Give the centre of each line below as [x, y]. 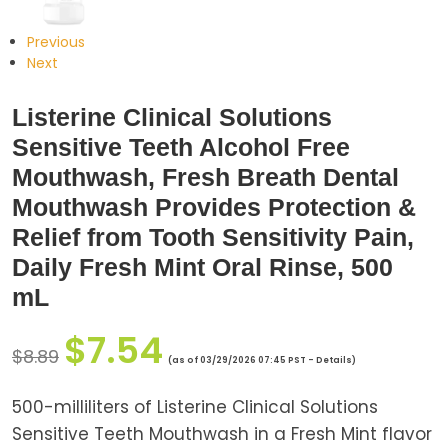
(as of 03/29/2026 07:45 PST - [242, 360]
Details [334, 360]
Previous [56, 42]
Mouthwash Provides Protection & [214, 207]
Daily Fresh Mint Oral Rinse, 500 [202, 267]
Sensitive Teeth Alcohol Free [181, 147]
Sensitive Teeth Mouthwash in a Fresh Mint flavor [222, 434]
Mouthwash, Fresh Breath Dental [205, 177]
